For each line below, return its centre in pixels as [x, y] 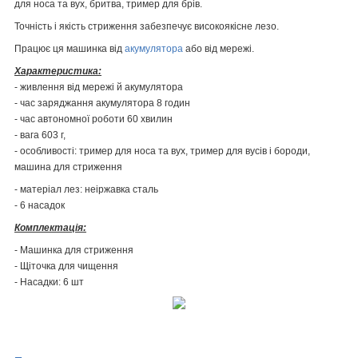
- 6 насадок [41, 205]
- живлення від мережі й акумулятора [99, 87]
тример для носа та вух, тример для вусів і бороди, [195, 151]
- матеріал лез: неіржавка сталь [86, 189]
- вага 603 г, [40, 135]
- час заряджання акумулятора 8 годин [102, 103]
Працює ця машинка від [70, 48]
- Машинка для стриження [74, 250]
